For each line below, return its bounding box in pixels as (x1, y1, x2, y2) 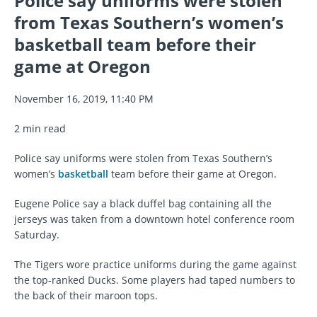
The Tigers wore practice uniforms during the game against (14, 257, 296, 271)
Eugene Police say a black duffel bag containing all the (14, 196, 272, 210)
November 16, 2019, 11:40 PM (14, 91, 154, 105)
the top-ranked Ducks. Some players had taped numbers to (14, 272, 295, 287)
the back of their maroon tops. (14, 288, 158, 302)
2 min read (14, 121, 66, 135)
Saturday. (14, 227, 59, 241)
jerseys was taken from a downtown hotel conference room (14, 212, 294, 226)
